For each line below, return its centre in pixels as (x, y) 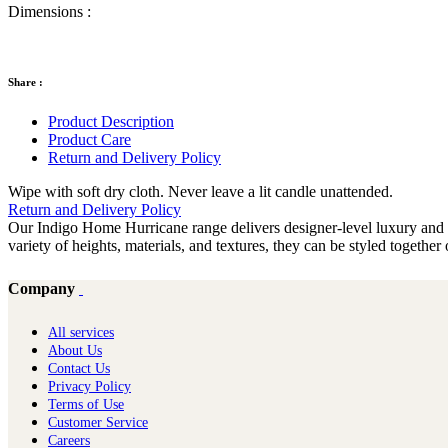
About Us (75, 350)
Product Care (89, 139)
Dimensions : (49, 11)
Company (41, 288)
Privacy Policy (89, 386)
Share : (25, 81)
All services (81, 332)
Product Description (111, 121)
